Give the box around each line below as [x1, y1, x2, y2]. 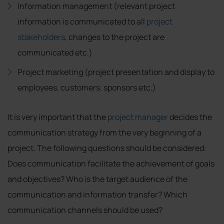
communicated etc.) [17, 46, 92, 58]
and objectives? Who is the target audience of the [7, 173, 187, 184]
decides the [168, 111, 212, 122]
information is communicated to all [17, 15, 146, 27]
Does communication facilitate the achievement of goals [7, 157, 214, 169]
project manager [107, 111, 168, 122]
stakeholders [17, 31, 65, 42]
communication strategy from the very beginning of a [7, 126, 201, 138]
